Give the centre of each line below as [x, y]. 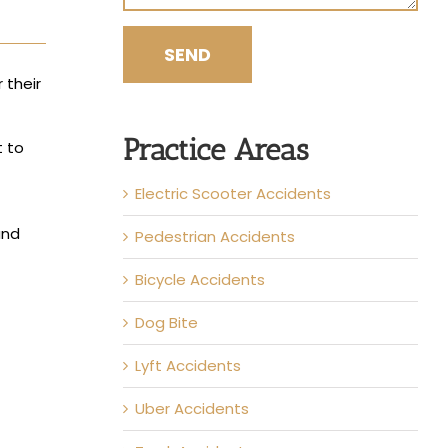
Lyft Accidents [187, 365]
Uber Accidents [191, 408]
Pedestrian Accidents [214, 236]
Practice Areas [215, 150]
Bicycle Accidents [199, 279]
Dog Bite [166, 322]
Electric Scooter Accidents [232, 193]
